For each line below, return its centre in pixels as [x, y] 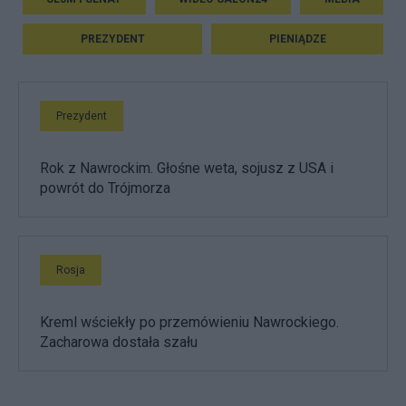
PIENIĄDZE [297, 39]
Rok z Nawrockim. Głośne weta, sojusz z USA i [187, 168]
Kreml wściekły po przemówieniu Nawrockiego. [189, 322]
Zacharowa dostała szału [119, 342]
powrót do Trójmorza [105, 188]
